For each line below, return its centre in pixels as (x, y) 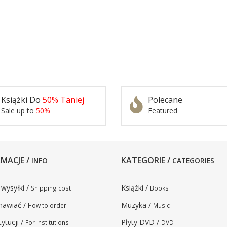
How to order (47, 205)
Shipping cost (51, 188)
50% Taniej (63, 100)
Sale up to (18, 110)
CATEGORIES (193, 160)
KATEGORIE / (147, 160)
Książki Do (22, 100)
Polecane (165, 100)
